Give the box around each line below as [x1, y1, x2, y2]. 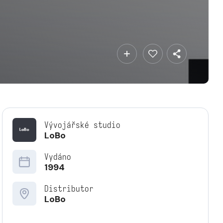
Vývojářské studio [44, 120, 120, 130]
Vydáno [44, 152, 71, 162]
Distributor [44, 184, 94, 194]
